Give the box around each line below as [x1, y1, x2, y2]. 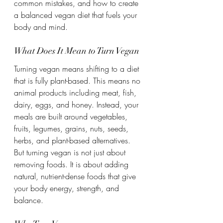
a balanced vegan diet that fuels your [14, 9, 139, 20]
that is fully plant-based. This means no [14, 75, 143, 86]
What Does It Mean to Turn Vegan [14, 45, 139, 56]
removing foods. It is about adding [14, 159, 131, 170]
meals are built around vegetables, [14, 111, 130, 122]
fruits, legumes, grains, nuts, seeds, [14, 123, 131, 134]
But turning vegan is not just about [14, 147, 128, 158]
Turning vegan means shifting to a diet [14, 63, 141, 74]
